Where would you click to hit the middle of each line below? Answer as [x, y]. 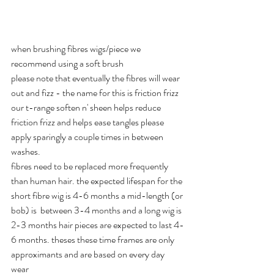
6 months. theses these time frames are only [94, 240]
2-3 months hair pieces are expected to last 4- [98, 225]
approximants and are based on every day [89, 254]
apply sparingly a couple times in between [88, 137]
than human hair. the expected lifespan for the [98, 181]
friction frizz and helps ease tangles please [88, 122]
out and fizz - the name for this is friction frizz [96, 93]
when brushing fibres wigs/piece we [77, 49]
